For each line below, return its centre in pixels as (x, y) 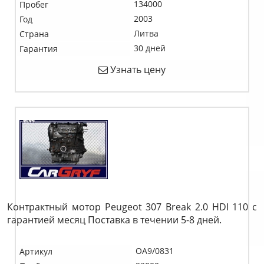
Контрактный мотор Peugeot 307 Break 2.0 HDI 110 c (132, 207)
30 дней (150, 48)
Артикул (36, 251)
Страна (34, 34)
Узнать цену (137, 70)
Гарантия (39, 49)
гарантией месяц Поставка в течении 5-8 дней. (114, 220)
